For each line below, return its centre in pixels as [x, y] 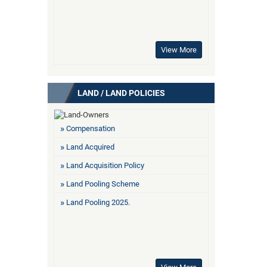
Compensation [91, 128]
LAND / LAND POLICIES [121, 93]
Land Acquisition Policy [105, 165]
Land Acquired [90, 147]
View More [179, 49]
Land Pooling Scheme [103, 184]
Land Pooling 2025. [98, 202]
